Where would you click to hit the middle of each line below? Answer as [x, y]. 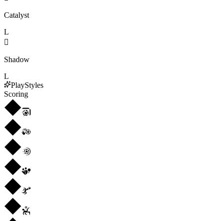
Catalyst [17, 15]
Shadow [17, 59]
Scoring [16, 94]
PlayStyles [27, 85]
